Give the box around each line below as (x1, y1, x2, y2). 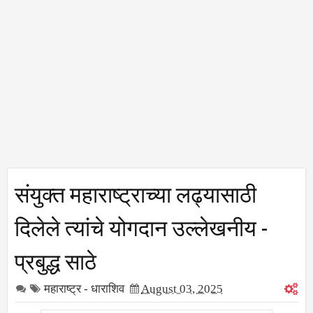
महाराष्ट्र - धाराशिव (44, 282, 124, 296)
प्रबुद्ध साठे (15, 242, 96, 276)
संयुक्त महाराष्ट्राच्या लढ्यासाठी (15, 175, 256, 209)
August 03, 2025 (141, 282, 223, 296)
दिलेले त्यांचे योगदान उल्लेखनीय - (15, 209, 268, 242)
